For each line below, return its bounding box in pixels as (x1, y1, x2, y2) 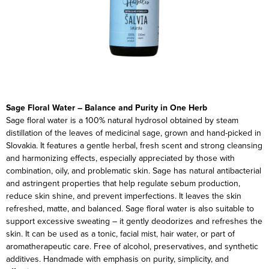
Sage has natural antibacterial (153, 165, 261, 177)
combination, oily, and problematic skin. (6, 165, 150, 177)
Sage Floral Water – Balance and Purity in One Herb (6, 101, 207, 114)
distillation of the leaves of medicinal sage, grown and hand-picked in (6, 127, 261, 139)
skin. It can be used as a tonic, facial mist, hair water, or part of (6, 228, 235, 240)
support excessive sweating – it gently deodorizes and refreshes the (6, 215, 262, 227)
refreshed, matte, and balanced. (6, 202, 123, 214)
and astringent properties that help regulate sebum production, (6, 177, 240, 189)
